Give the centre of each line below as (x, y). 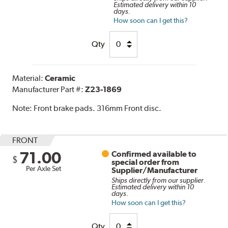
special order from (146, 162)
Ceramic (60, 78)
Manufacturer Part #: (49, 89)
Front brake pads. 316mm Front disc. (98, 108)
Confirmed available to (154, 154)
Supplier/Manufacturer (155, 170)
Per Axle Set (44, 168)
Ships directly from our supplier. (159, 180)
